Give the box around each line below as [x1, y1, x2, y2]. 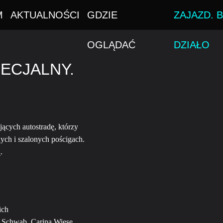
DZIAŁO [173, 39, 210, 50]
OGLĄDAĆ [87, 39, 135, 50]
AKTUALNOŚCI [10, 9, 80, 20]
